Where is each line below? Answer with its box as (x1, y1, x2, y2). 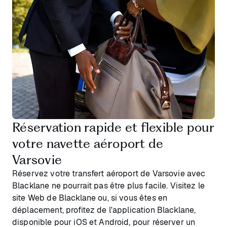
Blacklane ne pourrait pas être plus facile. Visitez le (12, 180, 205, 192)
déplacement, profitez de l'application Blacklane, (12, 205, 196, 216)
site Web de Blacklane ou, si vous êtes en (12, 193, 168, 204)
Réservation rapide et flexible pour (12, 120, 214, 135)
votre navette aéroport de (12, 136, 164, 152)
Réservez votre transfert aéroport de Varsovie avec (12, 168, 206, 179)
